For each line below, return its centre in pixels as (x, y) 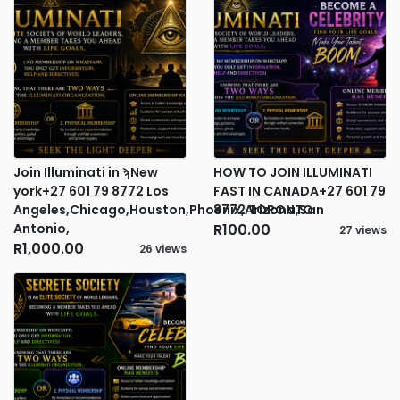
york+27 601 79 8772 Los (91, 191)
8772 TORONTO (263, 210)
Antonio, (42, 229)
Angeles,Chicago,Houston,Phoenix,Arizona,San (169, 210)
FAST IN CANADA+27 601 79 (300, 191)
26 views (163, 249)
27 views (363, 230)
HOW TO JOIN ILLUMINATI (293, 172)
